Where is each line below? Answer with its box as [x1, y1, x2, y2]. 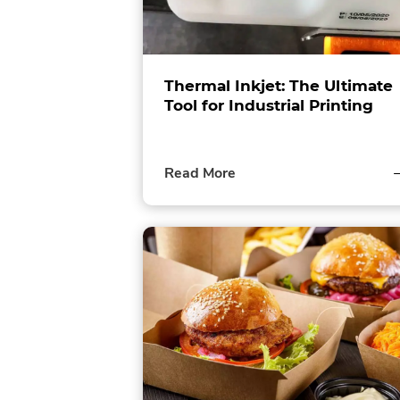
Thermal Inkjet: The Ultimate [164, 76, 393, 95]
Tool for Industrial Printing [164, 96, 373, 114]
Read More [164, 162, 236, 183]
